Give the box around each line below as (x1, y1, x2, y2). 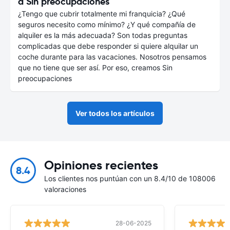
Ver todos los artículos (75, 108, 155, 118)
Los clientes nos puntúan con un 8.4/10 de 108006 (44, 174, 216, 183)
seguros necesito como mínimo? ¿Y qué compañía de (18, 20, 196, 29)
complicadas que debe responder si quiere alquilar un (18, 41, 198, 50)
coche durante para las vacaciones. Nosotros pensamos (18, 52, 206, 61)
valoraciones (44, 184, 86, 194)
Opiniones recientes (44, 157, 158, 173)
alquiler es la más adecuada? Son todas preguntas (18, 30, 187, 40)
